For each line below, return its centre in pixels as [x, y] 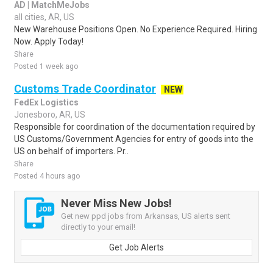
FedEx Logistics [46, 102]
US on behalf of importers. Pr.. [71, 151]
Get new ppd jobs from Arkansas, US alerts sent [146, 216]
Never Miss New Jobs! [116, 203]
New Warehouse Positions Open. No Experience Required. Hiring [136, 29]
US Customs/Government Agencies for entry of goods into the [134, 139]
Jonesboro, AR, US [50, 115]
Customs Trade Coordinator [85, 89]
